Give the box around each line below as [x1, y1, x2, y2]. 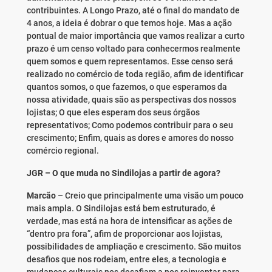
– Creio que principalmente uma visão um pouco [55, 191, 243, 201]
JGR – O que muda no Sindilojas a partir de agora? [26, 168, 220, 178]
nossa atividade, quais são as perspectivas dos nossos [26, 95, 236, 105]
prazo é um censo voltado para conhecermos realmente [26, 44, 240, 54]
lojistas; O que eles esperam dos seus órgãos [26, 107, 200, 118]
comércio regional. [26, 146, 99, 156]
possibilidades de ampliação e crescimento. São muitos [26, 242, 241, 252]
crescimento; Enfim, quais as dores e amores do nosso [26, 133, 234, 143]
